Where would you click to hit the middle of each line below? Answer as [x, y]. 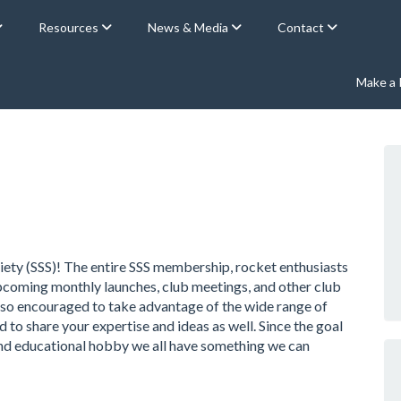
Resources [70, 27]
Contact [302, 27]
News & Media [189, 27]
